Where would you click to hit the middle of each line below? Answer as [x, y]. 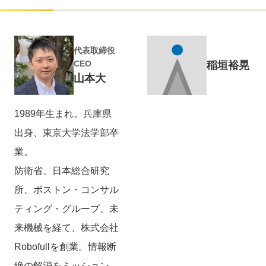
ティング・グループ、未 [66, 208]
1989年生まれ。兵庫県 [63, 113]
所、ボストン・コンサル [66, 189]
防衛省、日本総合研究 [62, 170]
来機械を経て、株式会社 [66, 227]
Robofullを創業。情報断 [65, 246]
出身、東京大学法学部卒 [66, 132]
